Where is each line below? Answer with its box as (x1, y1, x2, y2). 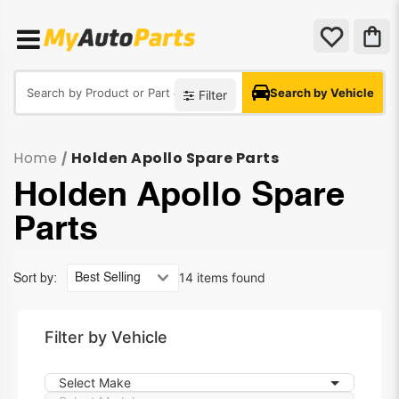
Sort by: (13, 273, 57, 286)
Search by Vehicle (270, 85, 374, 100)
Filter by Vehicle (45, 328, 167, 346)
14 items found (179, 270, 265, 285)
